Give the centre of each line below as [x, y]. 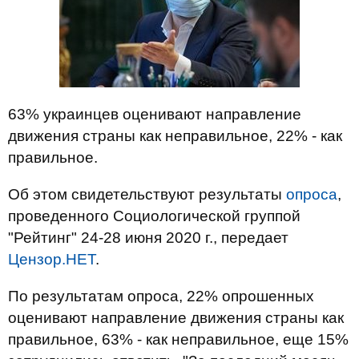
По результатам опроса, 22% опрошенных [161, 296]
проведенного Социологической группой [154, 216]
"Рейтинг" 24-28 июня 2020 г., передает [148, 238]
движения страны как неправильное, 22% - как [175, 136]
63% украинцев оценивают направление [155, 114]
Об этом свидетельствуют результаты [147, 194]
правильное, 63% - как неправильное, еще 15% [178, 339]
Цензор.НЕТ [52, 259]
